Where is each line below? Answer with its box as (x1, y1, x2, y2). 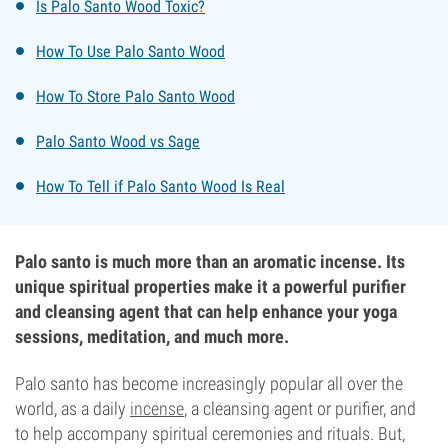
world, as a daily (15, 398, 130, 419)
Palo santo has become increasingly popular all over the (15, 373, 403, 394)
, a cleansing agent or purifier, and (184, 398, 416, 419)
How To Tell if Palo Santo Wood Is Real (36, 177, 285, 196)
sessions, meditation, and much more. (15, 326, 289, 347)
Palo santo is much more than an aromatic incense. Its (15, 251, 405, 272)
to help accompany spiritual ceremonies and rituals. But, (15, 423, 405, 444)
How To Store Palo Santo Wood (36, 87, 235, 106)
